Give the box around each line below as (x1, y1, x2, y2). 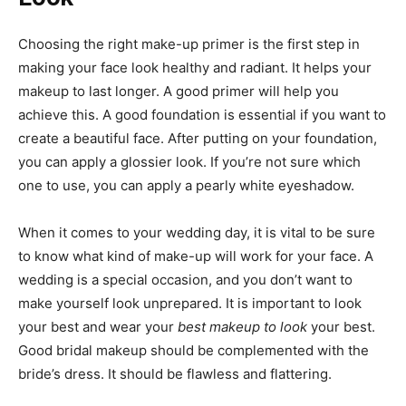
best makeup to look (174, 318, 307, 336)
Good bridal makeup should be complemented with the (18, 342, 369, 360)
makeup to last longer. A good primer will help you (18, 82, 339, 101)
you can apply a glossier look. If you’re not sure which (18, 153, 361, 171)
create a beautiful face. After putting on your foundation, (18, 130, 377, 148)
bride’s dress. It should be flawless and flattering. (18, 365, 332, 383)
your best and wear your (18, 318, 174, 336)
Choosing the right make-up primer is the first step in (18, 35, 360, 53)
